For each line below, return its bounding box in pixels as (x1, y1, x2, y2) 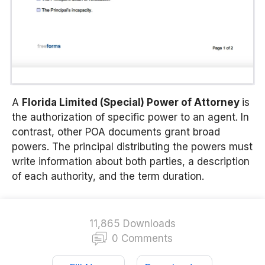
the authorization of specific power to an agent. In (12, 111, 249, 123)
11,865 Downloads (89, 218, 176, 230)
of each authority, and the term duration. (12, 170, 204, 182)
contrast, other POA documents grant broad (12, 125, 220, 138)
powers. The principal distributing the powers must (12, 140, 253, 153)
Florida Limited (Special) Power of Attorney (22, 96, 242, 108)
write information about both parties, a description (12, 155, 250, 167)
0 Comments (112, 232, 173, 245)
